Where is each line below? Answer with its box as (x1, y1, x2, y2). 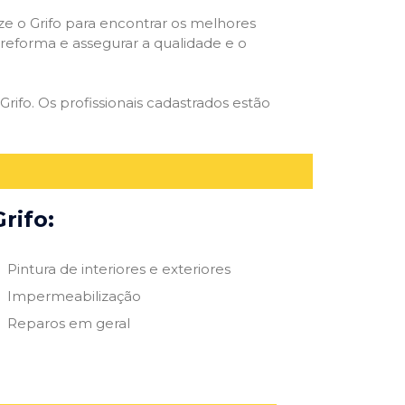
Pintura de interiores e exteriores (6, 259, 231, 278)
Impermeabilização (6, 287, 141, 305)
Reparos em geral (6, 314, 130, 332)
